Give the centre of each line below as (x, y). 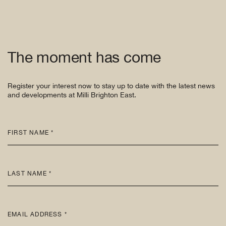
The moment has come (84, 56)
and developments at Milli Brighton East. (72, 95)
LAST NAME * (31, 173)
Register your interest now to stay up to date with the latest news (111, 86)
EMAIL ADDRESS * (39, 214)
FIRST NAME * (32, 132)
